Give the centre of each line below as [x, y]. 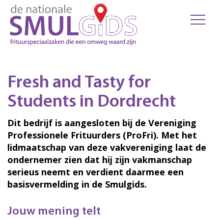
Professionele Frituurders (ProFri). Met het [102, 135]
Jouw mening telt [54, 212]
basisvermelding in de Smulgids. [77, 184]
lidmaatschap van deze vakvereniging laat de [107, 147]
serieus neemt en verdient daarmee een [96, 172]
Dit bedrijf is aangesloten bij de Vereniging [102, 123]
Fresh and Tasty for [79, 83]
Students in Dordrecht [92, 102]
